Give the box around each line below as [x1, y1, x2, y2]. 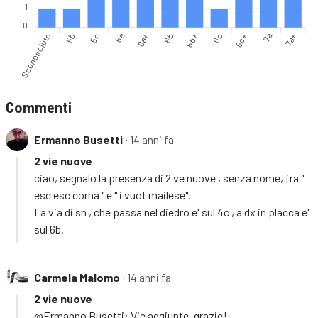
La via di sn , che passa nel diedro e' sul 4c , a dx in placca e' [34, 204, 309, 219]
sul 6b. [34, 221, 64, 236]
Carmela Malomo [34, 270, 120, 284]
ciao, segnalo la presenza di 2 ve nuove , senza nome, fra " [34, 170, 304, 185]
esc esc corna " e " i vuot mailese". [34, 187, 191, 202]
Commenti [6, 98, 72, 116]
